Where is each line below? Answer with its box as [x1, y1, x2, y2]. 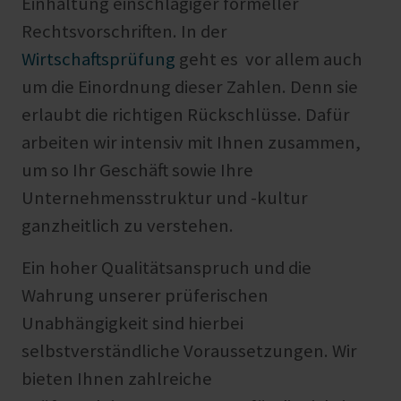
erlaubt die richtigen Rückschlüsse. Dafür [21, 103, 350, 127]
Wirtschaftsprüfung [21, 47, 175, 72]
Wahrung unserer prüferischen [21, 284, 269, 308]
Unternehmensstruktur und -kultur [21, 186, 308, 210]
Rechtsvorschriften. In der [21, 20, 227, 44]
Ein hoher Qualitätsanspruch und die [21, 256, 311, 280]
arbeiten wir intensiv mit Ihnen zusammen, [21, 131, 361, 155]
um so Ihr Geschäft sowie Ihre [21, 158, 253, 183]
